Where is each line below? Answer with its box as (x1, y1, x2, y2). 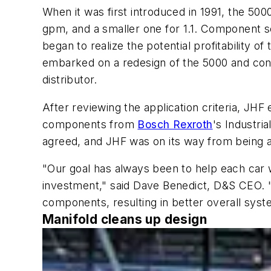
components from (42, 117, 138, 131)
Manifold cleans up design (42, 212, 207, 227)
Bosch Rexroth (137, 117, 213, 131)
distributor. (42, 73, 97, 87)
